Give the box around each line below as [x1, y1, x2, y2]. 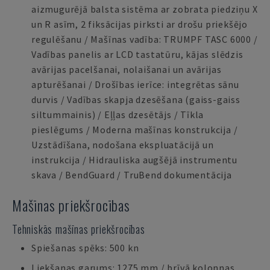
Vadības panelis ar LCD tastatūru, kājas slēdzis [31, 48, 243, 60]
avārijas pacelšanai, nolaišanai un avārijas [31, 63, 222, 75]
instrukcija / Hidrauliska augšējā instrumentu [31, 154, 238, 166]
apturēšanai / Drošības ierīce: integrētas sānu [31, 78, 239, 90]
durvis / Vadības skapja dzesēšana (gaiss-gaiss [31, 93, 240, 105]
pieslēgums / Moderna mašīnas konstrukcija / [31, 124, 238, 136]
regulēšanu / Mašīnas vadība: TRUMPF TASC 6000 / [31, 33, 258, 45]
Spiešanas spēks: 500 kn [31, 242, 139, 254]
